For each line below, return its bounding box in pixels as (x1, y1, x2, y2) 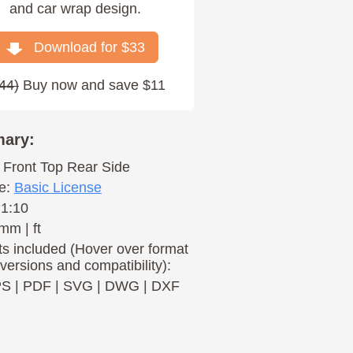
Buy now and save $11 (18, 77, 165, 93)
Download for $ (21, 39, 129, 55)
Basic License (13, 180, 102, 195)
